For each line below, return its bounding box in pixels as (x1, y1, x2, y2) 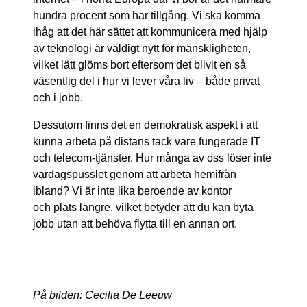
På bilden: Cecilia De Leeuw (33, 289, 172, 302)
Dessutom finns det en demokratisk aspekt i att (33, 119, 258, 132)
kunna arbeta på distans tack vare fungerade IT (33, 136, 260, 148)
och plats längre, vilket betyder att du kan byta (33, 201, 254, 214)
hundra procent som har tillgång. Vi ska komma (33, 10, 260, 22)
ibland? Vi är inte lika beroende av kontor (33, 185, 232, 197)
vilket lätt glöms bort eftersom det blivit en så (33, 59, 246, 71)
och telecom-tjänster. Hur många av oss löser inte (33, 152, 271, 164)
